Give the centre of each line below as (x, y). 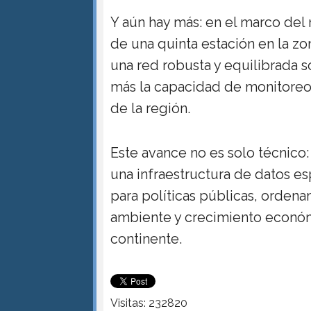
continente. (146, 238)
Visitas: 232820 (149, 303)
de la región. (151, 108)
